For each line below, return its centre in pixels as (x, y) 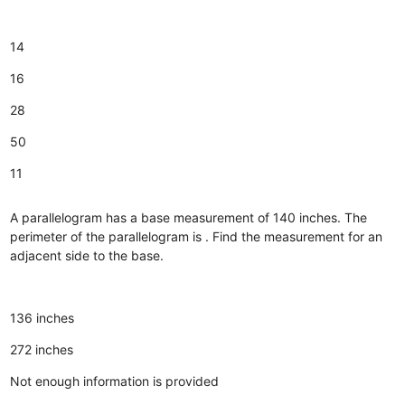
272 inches (42, 349)
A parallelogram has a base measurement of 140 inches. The (189, 217)
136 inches (42, 317)
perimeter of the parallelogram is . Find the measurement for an (197, 236)
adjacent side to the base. (87, 255)
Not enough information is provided (115, 381)
